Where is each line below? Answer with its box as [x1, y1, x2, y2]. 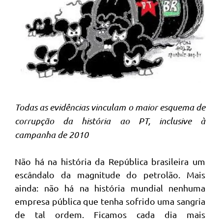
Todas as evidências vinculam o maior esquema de [15, 102, 205, 113]
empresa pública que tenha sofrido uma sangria [15, 196, 205, 207]
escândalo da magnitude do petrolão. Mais [15, 169, 205, 180]
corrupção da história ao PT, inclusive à [15, 115, 205, 127]
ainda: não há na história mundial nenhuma [15, 183, 205, 193]
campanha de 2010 [15, 129, 88, 140]
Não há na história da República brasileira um [15, 156, 205, 167]
